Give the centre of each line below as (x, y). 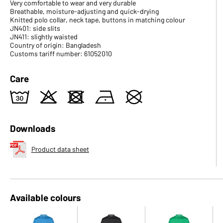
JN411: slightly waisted (44, 37)
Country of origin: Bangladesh (56, 45)
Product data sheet (60, 149)
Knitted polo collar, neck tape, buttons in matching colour (98, 20)
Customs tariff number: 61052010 (61, 54)
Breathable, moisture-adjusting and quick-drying (84, 11)
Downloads (33, 128)
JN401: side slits (35, 28)
